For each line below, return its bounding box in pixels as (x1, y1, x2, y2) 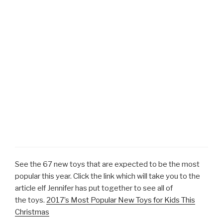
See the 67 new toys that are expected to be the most (15, 160, 200, 169)
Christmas (15, 208, 49, 217)
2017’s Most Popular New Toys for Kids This (46, 196, 195, 205)
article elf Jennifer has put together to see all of (15, 184, 173, 193)
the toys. (15, 196, 46, 205)
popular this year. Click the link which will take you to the (15, 172, 200, 181)
